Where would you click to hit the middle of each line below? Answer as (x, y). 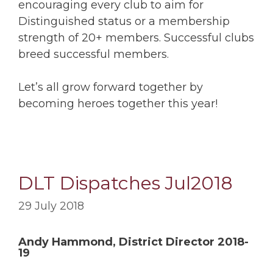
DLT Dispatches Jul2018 (126, 183)
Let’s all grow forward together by (111, 87)
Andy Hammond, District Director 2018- (133, 242)
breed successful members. (94, 54)
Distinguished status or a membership (124, 21)
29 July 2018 (51, 206)
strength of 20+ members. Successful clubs (136, 37)
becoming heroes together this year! (118, 103)
